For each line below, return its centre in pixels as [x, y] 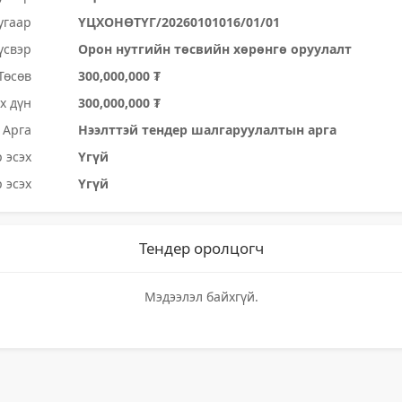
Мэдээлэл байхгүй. [201, 297]
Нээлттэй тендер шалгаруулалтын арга [208, 130]
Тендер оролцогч [201, 248]
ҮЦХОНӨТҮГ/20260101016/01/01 [179, 22]
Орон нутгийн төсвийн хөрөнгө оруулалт [215, 49]
